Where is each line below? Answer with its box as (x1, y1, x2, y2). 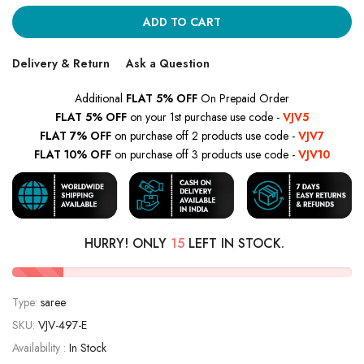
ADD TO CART (143, 13, 221, 30)
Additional (75, 89, 123, 106)
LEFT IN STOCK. (184, 234, 284, 253)
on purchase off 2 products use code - (111, 127, 298, 144)
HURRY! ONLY (84, 234, 171, 253)
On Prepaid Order (197, 89, 289, 106)
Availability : (12, 340, 69, 357)
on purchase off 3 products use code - (111, 145, 298, 162)
